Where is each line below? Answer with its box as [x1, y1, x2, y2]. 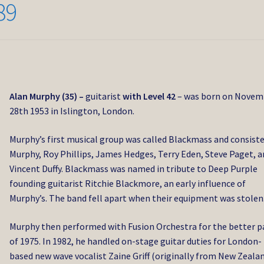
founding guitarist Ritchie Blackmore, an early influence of [9, 177, 246, 189]
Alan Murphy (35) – [9, 90, 86, 103]
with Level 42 [121, 90, 176, 103]
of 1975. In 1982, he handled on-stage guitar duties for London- [9, 235, 262, 247]
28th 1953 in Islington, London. [9, 105, 135, 117]
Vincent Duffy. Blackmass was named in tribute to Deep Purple [9, 162, 258, 174]
